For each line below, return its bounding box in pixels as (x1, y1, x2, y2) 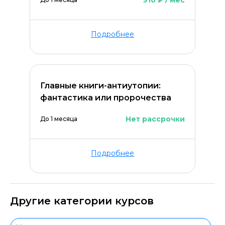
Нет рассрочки (126, 115, 185, 124)
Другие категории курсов (10, 195, 154, 207)
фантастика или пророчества (40, 93, 171, 102)
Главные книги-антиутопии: (40, 81, 161, 90)
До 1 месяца (40, 115, 77, 123)
